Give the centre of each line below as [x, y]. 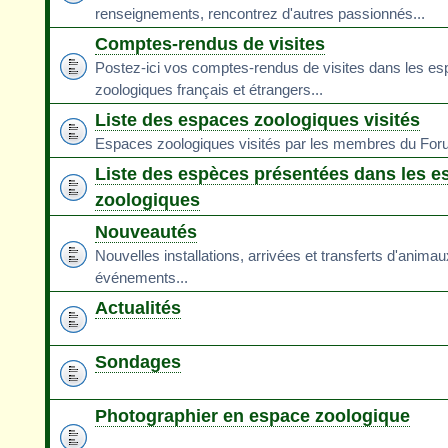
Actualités [138, 308]
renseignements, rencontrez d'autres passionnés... [260, 14]
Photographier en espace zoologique [252, 416]
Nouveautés [146, 232]
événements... [141, 278]
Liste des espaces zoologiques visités [257, 120]
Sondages [138, 362]
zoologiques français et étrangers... [209, 90]
